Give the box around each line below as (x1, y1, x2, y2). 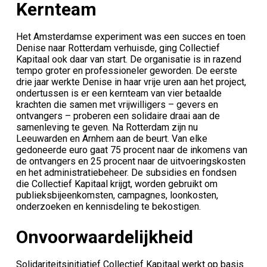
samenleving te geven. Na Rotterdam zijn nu (15, 121, 198, 133)
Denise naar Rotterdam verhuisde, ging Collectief (15, 42, 220, 54)
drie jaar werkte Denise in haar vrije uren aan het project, (15, 76, 246, 88)
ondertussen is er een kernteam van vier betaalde (15, 87, 222, 99)
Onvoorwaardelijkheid (15, 226, 193, 247)
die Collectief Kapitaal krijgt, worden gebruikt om (15, 178, 218, 190)
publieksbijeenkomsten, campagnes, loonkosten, (15, 189, 218, 201)
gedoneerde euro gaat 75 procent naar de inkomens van (15, 144, 247, 156)
